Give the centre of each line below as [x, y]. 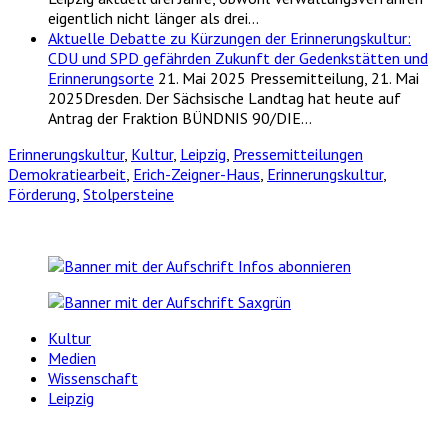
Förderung [42, 194]
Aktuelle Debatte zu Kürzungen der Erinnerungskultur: [229, 38]
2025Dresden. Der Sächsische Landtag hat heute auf [224, 98]
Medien [72, 358]
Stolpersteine [128, 194]
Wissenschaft [93, 378]
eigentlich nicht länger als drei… [153, 18]
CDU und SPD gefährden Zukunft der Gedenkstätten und [238, 58]
